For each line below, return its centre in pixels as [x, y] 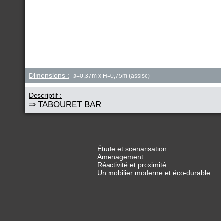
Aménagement [120, 157]
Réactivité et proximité [131, 165]
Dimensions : [49, 75]
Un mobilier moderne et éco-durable [153, 173]
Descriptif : [45, 95]
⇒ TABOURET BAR [65, 104]
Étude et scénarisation [132, 149]
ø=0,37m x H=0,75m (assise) [111, 76]
